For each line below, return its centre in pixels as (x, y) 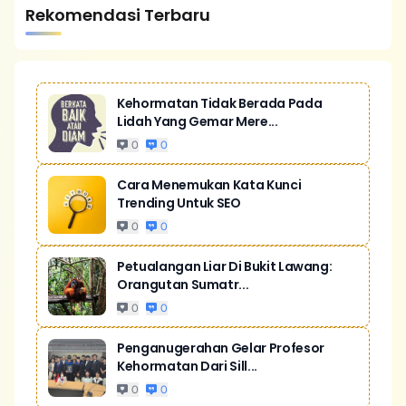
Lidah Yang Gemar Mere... (198, 121)
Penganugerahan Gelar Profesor (221, 348)
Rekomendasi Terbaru (118, 15)
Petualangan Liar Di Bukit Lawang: (225, 266)
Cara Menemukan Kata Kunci (209, 185)
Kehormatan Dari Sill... (187, 366)
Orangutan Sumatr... (183, 285)
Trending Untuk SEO (179, 203)
